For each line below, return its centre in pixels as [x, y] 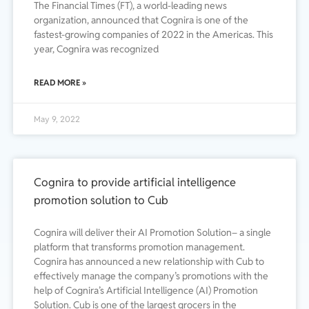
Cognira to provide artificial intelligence [135, 182]
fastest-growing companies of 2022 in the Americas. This [153, 35]
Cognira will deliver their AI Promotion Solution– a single [152, 233]
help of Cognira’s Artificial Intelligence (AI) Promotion [146, 291]
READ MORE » [60, 83]
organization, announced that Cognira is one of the [141, 20]
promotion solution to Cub [101, 200]
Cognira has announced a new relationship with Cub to [149, 262]
